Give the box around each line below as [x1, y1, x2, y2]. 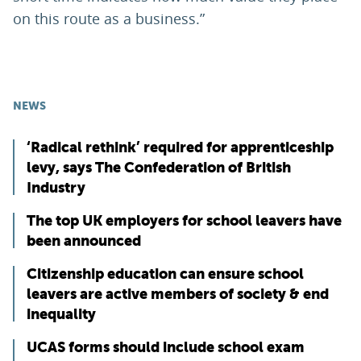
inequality [27, 305, 96, 323]
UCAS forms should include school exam [27, 338, 305, 356]
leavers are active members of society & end [27, 285, 329, 303]
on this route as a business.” [13, 9, 205, 29]
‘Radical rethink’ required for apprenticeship [27, 139, 334, 156]
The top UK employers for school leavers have [27, 212, 342, 230]
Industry [27, 179, 85, 197]
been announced [27, 232, 141, 250]
